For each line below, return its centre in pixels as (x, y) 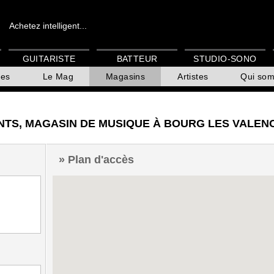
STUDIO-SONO (225, 59)
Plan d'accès (101, 159)
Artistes (193, 77)
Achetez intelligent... (48, 26)
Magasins (126, 77)
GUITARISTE (49, 59)
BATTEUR (137, 59)
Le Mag (58, 77)
